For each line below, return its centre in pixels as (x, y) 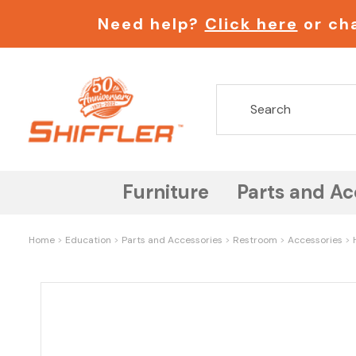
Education (88, 240)
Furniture (165, 192)
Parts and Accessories (172, 240)
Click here (251, 24)
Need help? (151, 24)
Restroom (255, 240)
